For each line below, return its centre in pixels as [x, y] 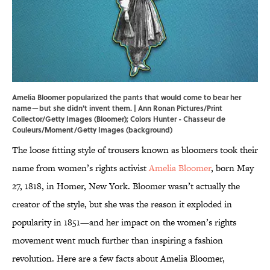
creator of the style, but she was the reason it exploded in [122, 204]
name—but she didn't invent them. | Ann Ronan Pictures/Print [117, 108]
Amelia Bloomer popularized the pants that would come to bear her [127, 97]
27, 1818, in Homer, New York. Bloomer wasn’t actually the [126, 186]
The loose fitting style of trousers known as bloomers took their [135, 150]
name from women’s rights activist [80, 168]
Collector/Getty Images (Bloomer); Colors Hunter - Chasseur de [119, 119]
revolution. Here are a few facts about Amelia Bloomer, [118, 259]
